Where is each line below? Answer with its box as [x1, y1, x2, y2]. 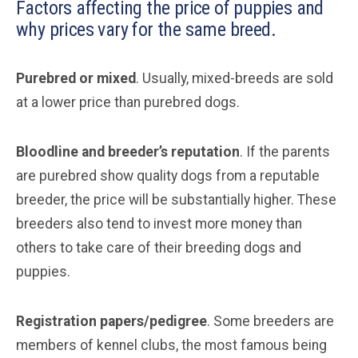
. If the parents [240, 143, 330, 160]
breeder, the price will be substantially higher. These [16, 191, 336, 208]
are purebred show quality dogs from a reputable [16, 167, 320, 184]
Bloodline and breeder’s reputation [16, 143, 240, 160]
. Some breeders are [207, 312, 334, 329]
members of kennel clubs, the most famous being [16, 336, 327, 353]
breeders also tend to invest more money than [16, 215, 302, 232]
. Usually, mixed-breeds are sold [136, 70, 333, 86]
